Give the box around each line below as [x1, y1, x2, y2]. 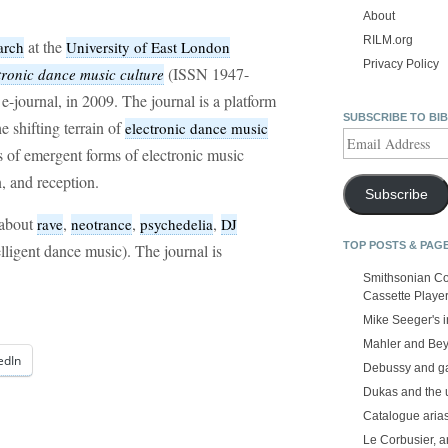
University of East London [66, 37, 230, 58]
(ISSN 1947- [164, 63, 249, 85]
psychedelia [140, 214, 213, 235]
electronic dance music [125, 118, 268, 139]
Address [342, 146, 387, 161]
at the [24, 36, 66, 58]
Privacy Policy [363, 57, 439, 72]
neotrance [71, 214, 132, 235]
